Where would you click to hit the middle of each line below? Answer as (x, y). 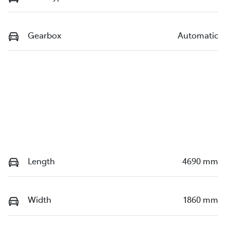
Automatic (198, 35)
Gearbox (45, 35)
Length (41, 160)
